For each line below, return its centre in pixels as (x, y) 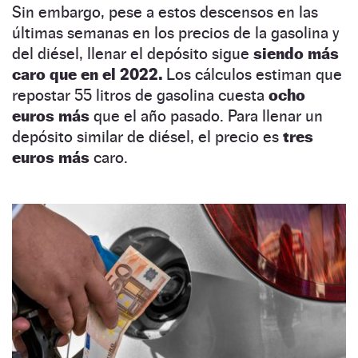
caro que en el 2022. (87, 74)
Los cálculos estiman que (252, 74)
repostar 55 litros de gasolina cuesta (140, 95)
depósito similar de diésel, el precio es (145, 136)
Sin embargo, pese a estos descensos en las (165, 12)
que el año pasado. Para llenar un (206, 115)
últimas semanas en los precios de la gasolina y (175, 32)
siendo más (296, 53)
